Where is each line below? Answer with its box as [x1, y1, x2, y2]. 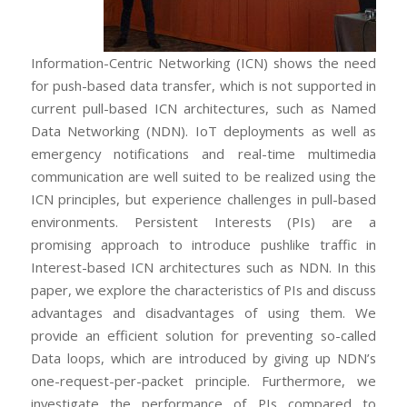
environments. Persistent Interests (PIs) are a [30, 213, 377, 232]
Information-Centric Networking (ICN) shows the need [30, 54, 377, 73]
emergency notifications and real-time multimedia [30, 144, 377, 164]
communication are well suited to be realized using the [30, 167, 377, 186]
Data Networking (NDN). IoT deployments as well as [30, 122, 377, 141]
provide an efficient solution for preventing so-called [30, 326, 377, 345]
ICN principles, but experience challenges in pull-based [30, 190, 377, 209]
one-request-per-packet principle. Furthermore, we [30, 372, 377, 391]
